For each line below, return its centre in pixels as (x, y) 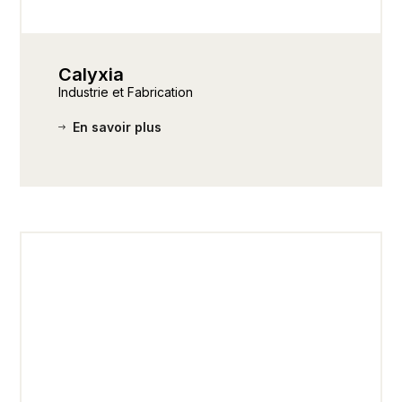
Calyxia (91, 75)
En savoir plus (117, 127)
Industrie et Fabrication (125, 92)
